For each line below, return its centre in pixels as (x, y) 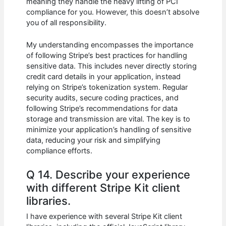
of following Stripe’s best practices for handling (107, 55)
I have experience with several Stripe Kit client (104, 216)
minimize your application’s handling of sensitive (109, 129)
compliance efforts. (60, 151)
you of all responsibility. (67, 22)
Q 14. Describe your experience (108, 175)
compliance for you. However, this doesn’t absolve (113, 12)
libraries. (49, 201)
